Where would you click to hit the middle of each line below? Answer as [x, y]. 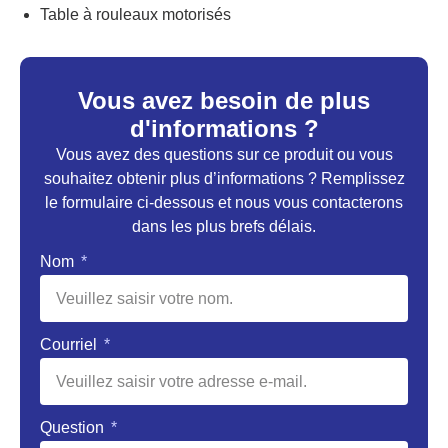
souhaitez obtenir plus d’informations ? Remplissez [224, 178]
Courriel [70, 345]
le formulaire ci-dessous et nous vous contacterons [224, 202]
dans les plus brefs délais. [224, 226]
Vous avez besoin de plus [224, 100]
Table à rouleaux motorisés [135, 14]
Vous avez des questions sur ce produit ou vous [224, 154]
